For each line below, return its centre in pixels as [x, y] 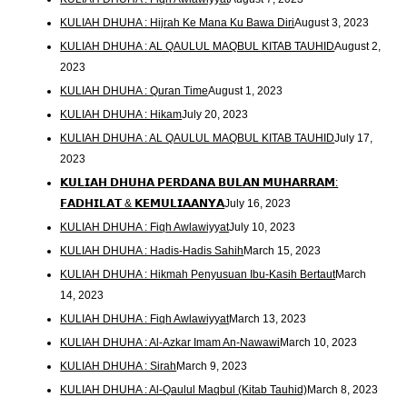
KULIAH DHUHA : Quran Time [134, 90]
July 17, [354, 138]
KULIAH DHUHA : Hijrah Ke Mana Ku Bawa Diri [178, 23]
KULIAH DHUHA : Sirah [119, 366]
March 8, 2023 [343, 389]
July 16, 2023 [258, 203]
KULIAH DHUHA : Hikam [121, 114]
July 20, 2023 [215, 114]
